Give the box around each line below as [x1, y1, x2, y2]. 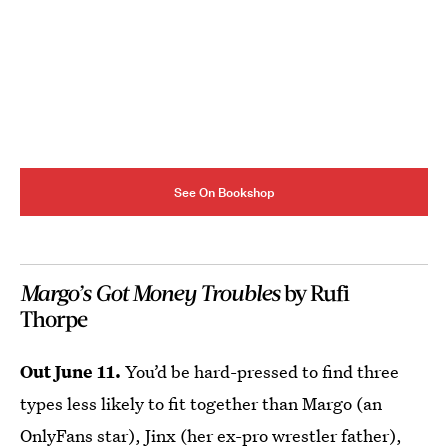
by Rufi [280, 279, 349, 306]
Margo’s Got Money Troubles [20, 279, 280, 306]
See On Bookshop [173, 183, 275, 201]
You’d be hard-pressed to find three [125, 360, 399, 383]
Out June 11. [20, 360, 125, 383]
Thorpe [20, 305, 87, 332]
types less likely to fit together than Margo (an [20, 392, 382, 415]
